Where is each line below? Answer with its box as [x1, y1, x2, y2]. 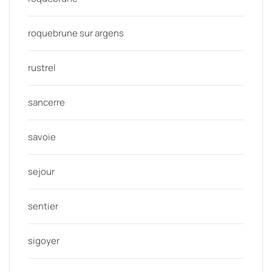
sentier [28, 199, 58, 212]
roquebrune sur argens [28, 26, 124, 39]
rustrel [28, 61, 56, 74]
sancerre [28, 95, 65, 109]
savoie [28, 130, 56, 143]
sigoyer [28, 234, 59, 247]
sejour [28, 165, 55, 178]
